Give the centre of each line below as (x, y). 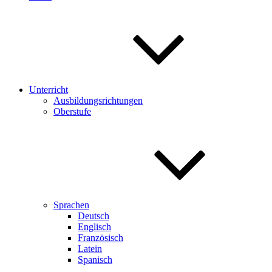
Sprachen (71, 205)
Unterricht (49, 90)
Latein (90, 249)
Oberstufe (72, 111)
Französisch (100, 238)
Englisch (94, 227)
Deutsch (93, 216)
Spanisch (95, 260)
